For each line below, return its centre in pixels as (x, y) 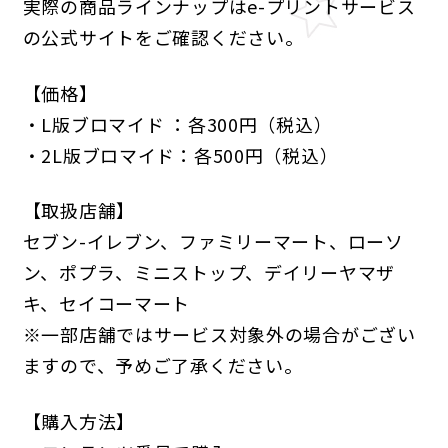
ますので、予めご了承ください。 (162, 365)
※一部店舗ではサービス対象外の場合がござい (219, 334)
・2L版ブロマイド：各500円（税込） (180, 154)
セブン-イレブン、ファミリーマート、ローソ (213, 241)
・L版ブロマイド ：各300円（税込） (177, 123)
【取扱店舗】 (78, 210)
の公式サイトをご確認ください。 (163, 37)
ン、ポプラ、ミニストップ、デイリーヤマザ (209, 272)
